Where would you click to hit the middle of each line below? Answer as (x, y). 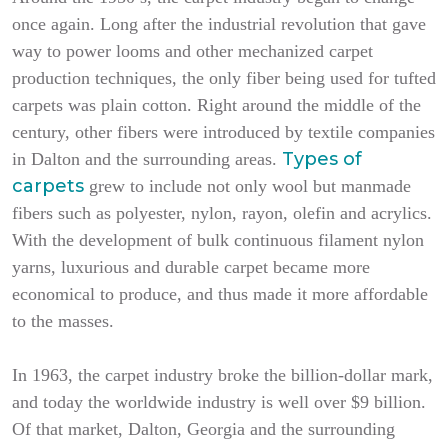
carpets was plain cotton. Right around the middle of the (216, 105)
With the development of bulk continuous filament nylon (218, 240)
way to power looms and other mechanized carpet (192, 51)
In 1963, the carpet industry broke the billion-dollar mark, (222, 375)
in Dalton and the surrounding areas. (147, 159)
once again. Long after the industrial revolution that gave (219, 24)
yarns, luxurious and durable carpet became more (191, 267)
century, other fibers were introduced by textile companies (223, 132)
